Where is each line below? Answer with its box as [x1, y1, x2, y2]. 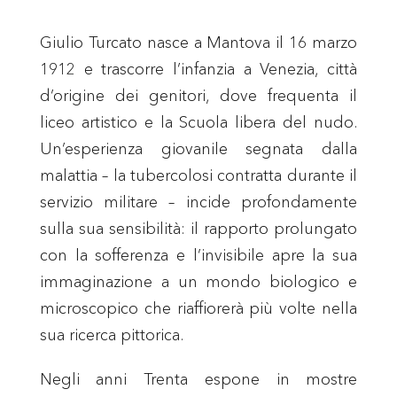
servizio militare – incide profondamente [39, 191, 358, 212]
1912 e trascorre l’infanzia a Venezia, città [39, 58, 358, 79]
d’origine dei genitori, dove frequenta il [39, 85, 358, 105]
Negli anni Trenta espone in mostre [39, 369, 358, 389]
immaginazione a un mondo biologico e [39, 271, 358, 292]
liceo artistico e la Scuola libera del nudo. [39, 112, 358, 132]
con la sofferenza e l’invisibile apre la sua [39, 245, 358, 265]
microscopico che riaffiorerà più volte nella [39, 298, 358, 318]
